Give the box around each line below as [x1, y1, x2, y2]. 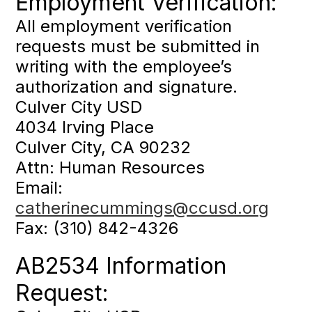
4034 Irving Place [15, 117, 155, 138]
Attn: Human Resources [15, 157, 205, 178]
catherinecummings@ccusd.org [15, 198, 270, 219]
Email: [15, 178, 63, 198]
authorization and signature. [15, 77, 238, 97]
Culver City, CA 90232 [15, 137, 192, 158]
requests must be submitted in [15, 36, 260, 57]
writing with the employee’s [15, 56, 233, 77]
